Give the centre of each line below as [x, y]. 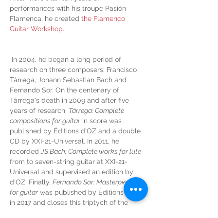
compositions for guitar [45, 121]
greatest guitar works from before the [71, 213]
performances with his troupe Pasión [69, 8]
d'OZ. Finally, [31, 182]
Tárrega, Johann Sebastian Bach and [69, 80]
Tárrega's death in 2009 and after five [70, 100]
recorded [25, 151]
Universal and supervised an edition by [73, 172]
